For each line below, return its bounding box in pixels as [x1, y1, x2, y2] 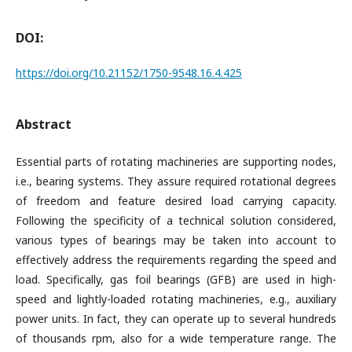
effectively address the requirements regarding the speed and [16, 252, 336, 267]
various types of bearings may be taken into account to [16, 233, 336, 247]
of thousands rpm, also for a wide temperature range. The [16, 331, 336, 346]
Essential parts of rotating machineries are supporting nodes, [16, 154, 336, 169]
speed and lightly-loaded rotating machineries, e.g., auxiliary [16, 291, 336, 306]
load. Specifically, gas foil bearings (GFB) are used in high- [16, 272, 336, 287]
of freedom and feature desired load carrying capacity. [16, 193, 336, 208]
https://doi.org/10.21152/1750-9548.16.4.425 [16, 65, 242, 80]
